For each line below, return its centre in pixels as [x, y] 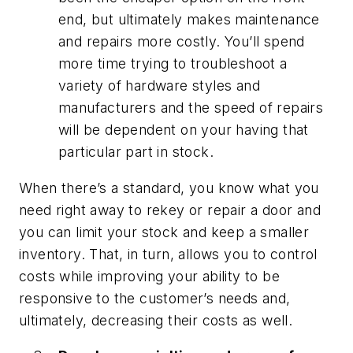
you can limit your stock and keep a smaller [164, 232]
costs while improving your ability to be [149, 276]
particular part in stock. [136, 151]
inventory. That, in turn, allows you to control [168, 254]
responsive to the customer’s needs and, [155, 298]
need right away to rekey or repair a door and [170, 210]
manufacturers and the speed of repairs [191, 107]
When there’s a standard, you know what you [169, 188]
